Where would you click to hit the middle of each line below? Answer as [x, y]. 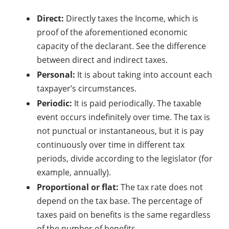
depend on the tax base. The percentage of [119, 201]
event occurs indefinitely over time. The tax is [123, 117]
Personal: [56, 74]
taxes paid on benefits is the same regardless [124, 214]
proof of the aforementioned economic [112, 32]
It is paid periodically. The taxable [137, 103]
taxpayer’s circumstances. [87, 88]
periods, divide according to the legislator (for [125, 158]
